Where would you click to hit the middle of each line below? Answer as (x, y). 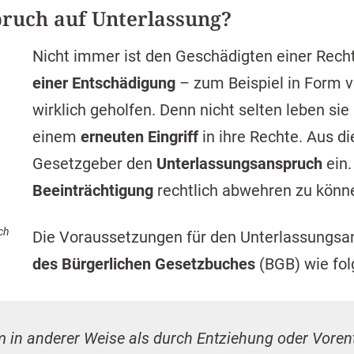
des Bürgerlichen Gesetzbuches (144, 264)
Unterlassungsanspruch (240, 164)
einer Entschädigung (104, 83)
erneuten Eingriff (140, 137)
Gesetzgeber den (95, 164)
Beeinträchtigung (93, 190)
